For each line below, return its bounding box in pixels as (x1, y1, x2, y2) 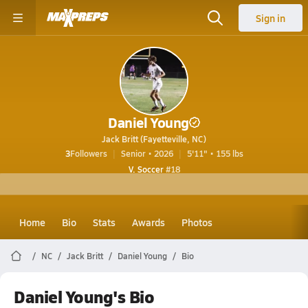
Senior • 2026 (120, 148, 173, 159)
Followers (69, 148, 107, 159)
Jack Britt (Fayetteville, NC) (102, 133, 206, 144)
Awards (132, 215, 165, 229)
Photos (181, 215, 212, 229)
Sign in (256, 11, 285, 25)
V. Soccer (128, 164, 164, 175)
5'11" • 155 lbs (186, 148, 243, 159)
